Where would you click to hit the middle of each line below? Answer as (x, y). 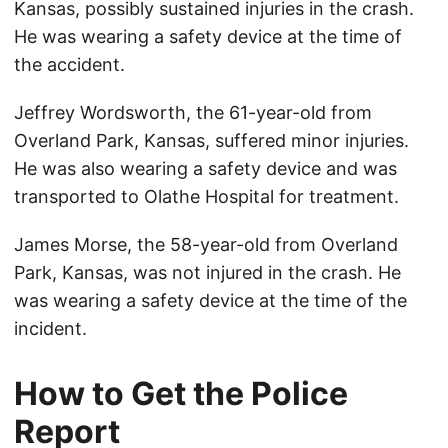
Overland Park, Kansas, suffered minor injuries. (211, 141)
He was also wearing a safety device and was (205, 169)
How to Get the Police (181, 394)
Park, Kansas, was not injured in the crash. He (207, 273)
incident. (50, 329)
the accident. (69, 65)
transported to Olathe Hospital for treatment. (206, 197)
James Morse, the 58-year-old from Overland (206, 245)
